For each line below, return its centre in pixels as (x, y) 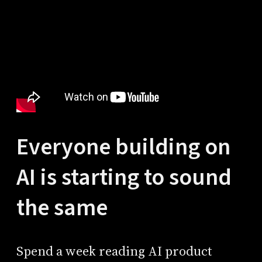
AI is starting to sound (124, 177)
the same (62, 208)
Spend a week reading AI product (114, 251)
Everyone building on (123, 147)
